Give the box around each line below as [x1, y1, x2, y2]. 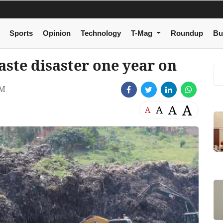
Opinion [42, 29, 71, 38]
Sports [9, 29, 33, 38]
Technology [80, 29, 121, 38]
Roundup [170, 29, 203, 38]
